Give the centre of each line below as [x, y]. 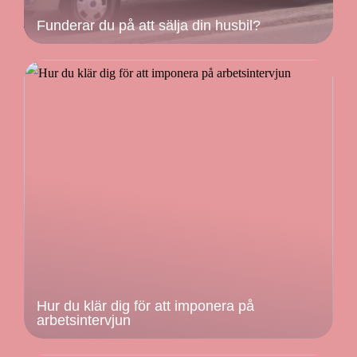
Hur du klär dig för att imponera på [145, 306]
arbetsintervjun [84, 320]
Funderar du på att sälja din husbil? [149, 25]
